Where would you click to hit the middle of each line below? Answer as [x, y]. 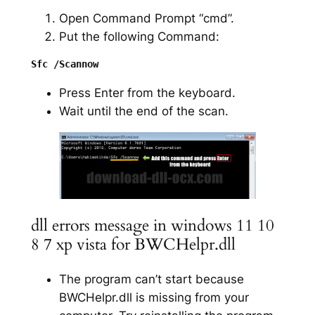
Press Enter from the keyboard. [147, 93]
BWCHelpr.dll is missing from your [154, 297]
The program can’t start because [151, 279]
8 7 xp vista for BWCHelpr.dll [133, 244]
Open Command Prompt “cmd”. [146, 18]
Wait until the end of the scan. [143, 111]
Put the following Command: [139, 36]
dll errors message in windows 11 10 [152, 225]
